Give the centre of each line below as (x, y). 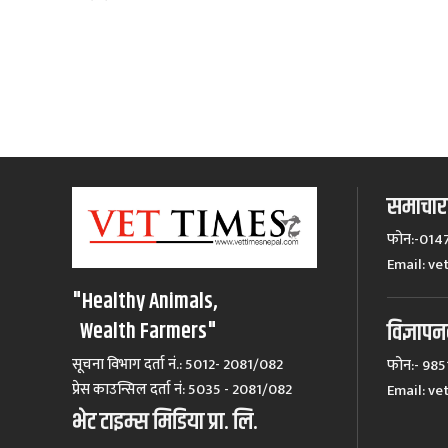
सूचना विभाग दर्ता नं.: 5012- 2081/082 (177, 364)
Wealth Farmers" (144, 331)
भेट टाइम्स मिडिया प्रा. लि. (165, 421)
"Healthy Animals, (144, 301)
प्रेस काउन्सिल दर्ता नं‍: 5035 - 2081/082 (182, 389)
